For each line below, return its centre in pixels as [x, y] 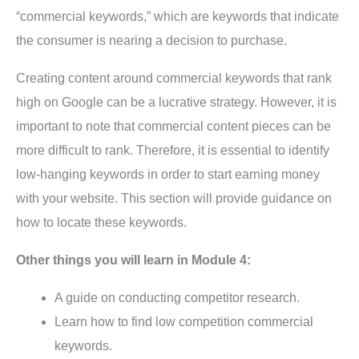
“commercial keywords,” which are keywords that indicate [177, 17]
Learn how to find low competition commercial [184, 322]
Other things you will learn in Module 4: [133, 260]
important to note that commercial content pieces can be [173, 127]
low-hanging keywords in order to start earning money [168, 175]
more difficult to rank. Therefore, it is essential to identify [173, 151]
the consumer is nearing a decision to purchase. [151, 41]
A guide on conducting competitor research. [177, 298]
